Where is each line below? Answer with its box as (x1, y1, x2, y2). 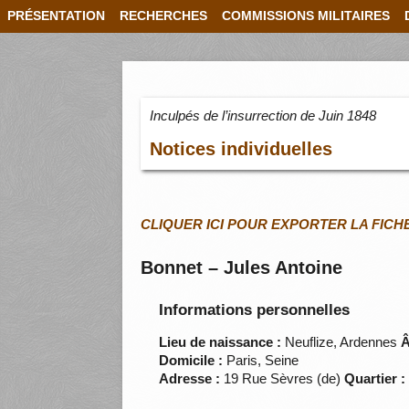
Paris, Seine (223, 352, 299, 369)
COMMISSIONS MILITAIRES (222, 9, 390, 23)
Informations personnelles (159, 301, 351, 320)
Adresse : (159, 371, 221, 387)
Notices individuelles (150, 139, 333, 160)
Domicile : (159, 352, 224, 369)
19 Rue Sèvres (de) (220, 371, 345, 387)
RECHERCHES (120, 9, 207, 23)
